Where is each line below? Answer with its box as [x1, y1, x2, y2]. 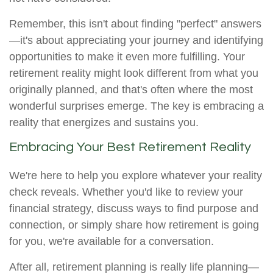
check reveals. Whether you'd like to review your [9, 186, 243, 199]
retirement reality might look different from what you [9, 67, 258, 80]
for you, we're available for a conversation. [9, 235, 214, 248]
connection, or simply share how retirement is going [9, 219, 259, 232]
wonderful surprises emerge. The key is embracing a [9, 100, 264, 113]
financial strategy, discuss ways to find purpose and [9, 202, 258, 215]
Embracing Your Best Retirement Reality [9, 140, 251, 155]
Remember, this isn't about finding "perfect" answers [9, 18, 261, 30]
